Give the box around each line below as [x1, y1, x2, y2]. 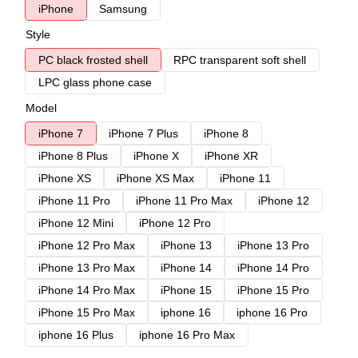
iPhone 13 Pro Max [38, 261, 135, 274]
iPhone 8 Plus [38, 149, 108, 162]
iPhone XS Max [117, 172, 194, 185]
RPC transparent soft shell [173, 54, 306, 66]
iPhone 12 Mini [38, 217, 113, 229]
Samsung [99, 2, 147, 15]
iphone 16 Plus [38, 328, 113, 341]
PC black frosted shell [38, 54, 148, 66]
